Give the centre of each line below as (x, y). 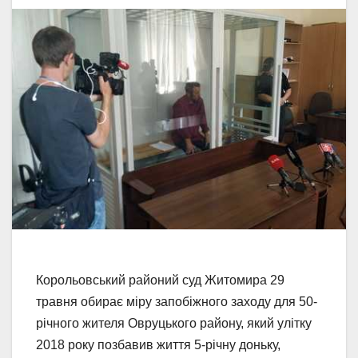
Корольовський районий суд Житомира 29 (160, 280)
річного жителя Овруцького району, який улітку (174, 323)
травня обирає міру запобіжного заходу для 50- (177, 301)
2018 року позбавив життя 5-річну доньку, (158, 344)
